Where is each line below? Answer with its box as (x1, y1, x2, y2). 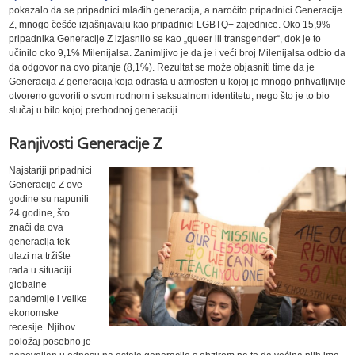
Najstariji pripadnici (9, 164, 93, 176)
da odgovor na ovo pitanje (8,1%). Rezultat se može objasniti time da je (9, 61, 315, 73)
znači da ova (9, 221, 64, 233)
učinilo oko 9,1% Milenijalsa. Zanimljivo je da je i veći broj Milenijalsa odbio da (9, 47, 346, 59)
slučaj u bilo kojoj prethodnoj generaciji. (9, 104, 181, 116)
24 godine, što (9, 207, 71, 219)
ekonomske (9, 307, 59, 319)
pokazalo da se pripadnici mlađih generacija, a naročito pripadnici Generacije (9, 4, 343, 16)
